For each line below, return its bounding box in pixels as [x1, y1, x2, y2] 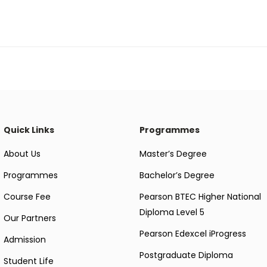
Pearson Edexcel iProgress [139, 228, 246, 240]
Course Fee [4, 191, 51, 203]
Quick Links [4, 124, 54, 136]
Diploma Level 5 [139, 206, 204, 219]
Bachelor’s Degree [139, 169, 215, 182]
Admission [4, 234, 46, 246]
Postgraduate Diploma [139, 249, 233, 262]
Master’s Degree [139, 148, 207, 160]
